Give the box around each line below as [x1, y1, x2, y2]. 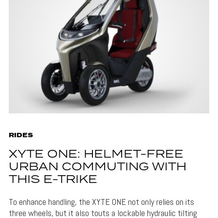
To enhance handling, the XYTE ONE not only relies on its [8, 196, 194, 208]
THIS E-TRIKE [8, 171, 97, 189]
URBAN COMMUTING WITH [8, 159, 186, 176]
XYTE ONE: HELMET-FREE [8, 146, 183, 163]
